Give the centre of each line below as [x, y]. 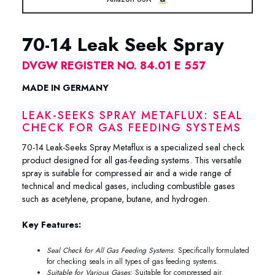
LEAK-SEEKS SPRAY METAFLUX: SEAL [133, 115]
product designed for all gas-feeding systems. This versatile [132, 160]
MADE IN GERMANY [65, 87]
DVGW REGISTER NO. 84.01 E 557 [114, 65]
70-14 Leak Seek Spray [123, 44]
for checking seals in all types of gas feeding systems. [133, 261]
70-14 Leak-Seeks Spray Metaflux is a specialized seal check [133, 147]
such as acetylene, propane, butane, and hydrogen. [116, 199]
